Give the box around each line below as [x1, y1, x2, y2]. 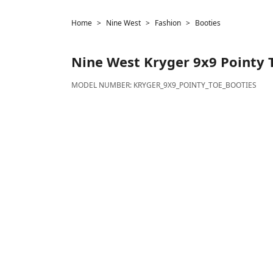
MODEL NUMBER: [71, 80, 133, 90]
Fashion [155, 18, 181, 28]
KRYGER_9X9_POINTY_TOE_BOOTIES [133, 80, 257, 90]
